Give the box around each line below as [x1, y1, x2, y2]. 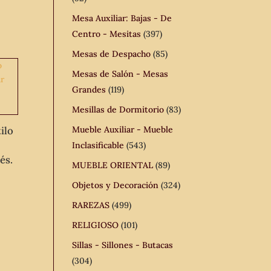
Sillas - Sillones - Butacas [72, 240, 174, 250]
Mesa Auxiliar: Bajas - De [72, 13, 172, 24]
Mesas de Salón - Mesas [72, 68, 169, 79]
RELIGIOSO [72, 220, 119, 230]
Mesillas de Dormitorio [72, 104, 165, 115]
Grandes [72, 84, 106, 95]
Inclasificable [72, 140, 125, 151]
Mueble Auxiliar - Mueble [72, 124, 174, 135]
